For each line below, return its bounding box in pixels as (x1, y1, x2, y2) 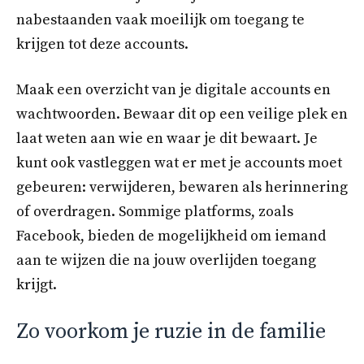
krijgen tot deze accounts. (16, 35, 188, 54)
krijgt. (16, 275, 57, 294)
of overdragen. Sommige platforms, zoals (16, 201, 293, 221)
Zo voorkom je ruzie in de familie (16, 318, 326, 345)
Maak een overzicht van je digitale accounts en (16, 80, 331, 99)
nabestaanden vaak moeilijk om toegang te (16, 11, 305, 30)
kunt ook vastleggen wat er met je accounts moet (16, 153, 342, 172)
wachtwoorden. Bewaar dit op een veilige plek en (16, 104, 348, 123)
